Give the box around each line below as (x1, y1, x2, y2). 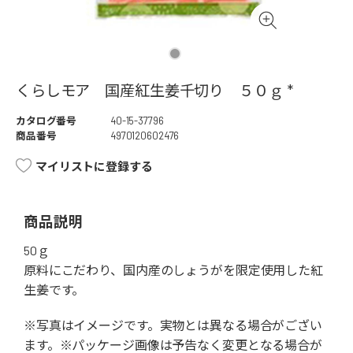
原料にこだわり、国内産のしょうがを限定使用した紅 (24, 262, 323, 278)
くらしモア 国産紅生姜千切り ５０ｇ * (16, 81, 293, 100)
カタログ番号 (16, 114, 77, 128)
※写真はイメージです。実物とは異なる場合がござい (24, 318, 322, 333)
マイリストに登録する (35, 159, 153, 174)
